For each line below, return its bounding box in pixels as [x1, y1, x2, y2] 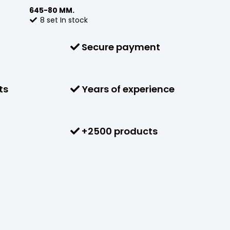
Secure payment [80, 40, 160, 53]
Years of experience [80, 82, 175, 95]
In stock [58, 14, 88, 25]
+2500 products [80, 124, 158, 138]
